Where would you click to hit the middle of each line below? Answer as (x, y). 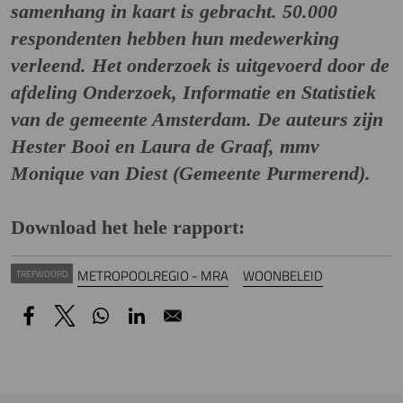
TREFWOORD (42, 273)
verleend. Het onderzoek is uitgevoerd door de (200, 65)
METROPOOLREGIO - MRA (153, 275)
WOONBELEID (283, 275)
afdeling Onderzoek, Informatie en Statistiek (193, 92)
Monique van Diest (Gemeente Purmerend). (191, 173)
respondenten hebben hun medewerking (175, 38)
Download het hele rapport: (128, 227)
